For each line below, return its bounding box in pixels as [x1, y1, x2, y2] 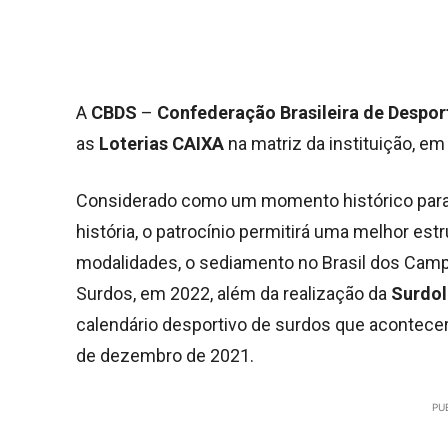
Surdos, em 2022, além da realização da [76, 283, 391, 305]
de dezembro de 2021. [76, 345, 254, 367]
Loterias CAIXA [99, 133, 224, 155]
